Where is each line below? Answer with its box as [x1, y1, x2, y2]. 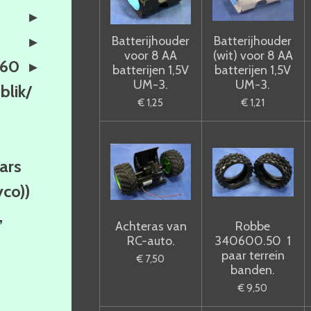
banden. [230, 262, 276, 278]
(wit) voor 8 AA [212, 47, 293, 63]
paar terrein [221, 247, 285, 263]
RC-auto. [126, 233, 175, 249]
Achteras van [115, 218, 187, 234]
